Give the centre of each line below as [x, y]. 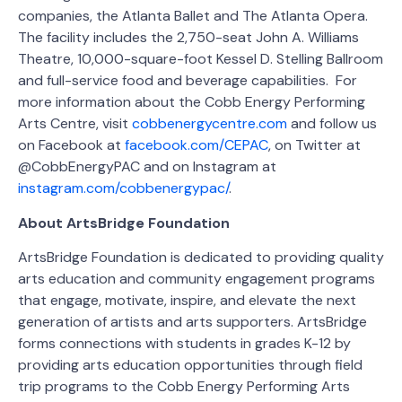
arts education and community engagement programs [197, 278]
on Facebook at [71, 145]
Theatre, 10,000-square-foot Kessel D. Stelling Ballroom [201, 59]
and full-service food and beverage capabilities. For [188, 81]
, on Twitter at [315, 145]
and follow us [332, 124]
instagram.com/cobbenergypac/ [123, 188]
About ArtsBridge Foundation [124, 223]
